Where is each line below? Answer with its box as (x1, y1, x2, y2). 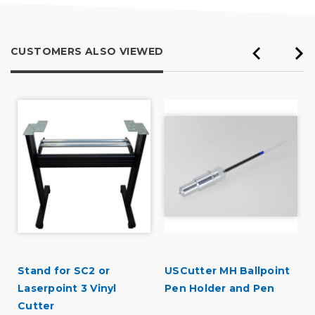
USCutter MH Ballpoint (165, 264, 290, 278)
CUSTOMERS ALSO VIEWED (11, 45, 164, 58)
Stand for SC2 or (18, 264, 110, 278)
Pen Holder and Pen (165, 282, 275, 295)
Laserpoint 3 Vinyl (18, 282, 117, 295)
